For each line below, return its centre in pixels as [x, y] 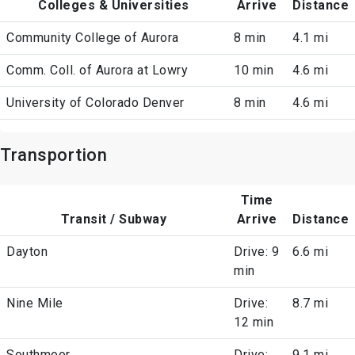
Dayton [27, 252]
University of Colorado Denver [95, 103]
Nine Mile [35, 303]
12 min [254, 323]
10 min [254, 71]
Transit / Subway [114, 219]
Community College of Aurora [93, 38]
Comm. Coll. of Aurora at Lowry [97, 71]
